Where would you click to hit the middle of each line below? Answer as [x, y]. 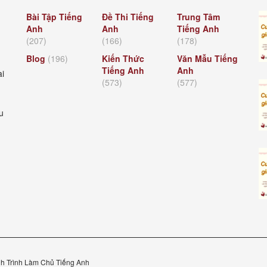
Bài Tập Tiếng [54, 17]
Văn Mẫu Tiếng [208, 59]
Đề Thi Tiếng [128, 17]
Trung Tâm [199, 17]
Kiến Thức [123, 59]
